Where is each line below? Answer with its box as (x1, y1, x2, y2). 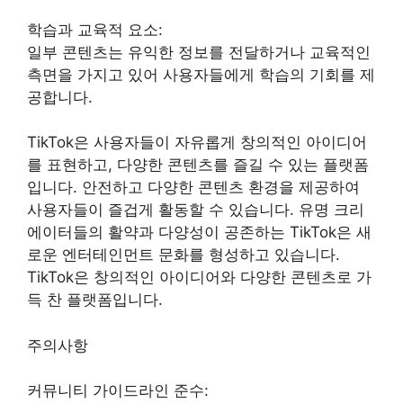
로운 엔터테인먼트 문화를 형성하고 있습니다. (27, 246, 340, 264)
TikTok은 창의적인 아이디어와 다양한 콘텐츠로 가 (27, 268, 372, 287)
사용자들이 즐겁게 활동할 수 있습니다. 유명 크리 (27, 201, 364, 219)
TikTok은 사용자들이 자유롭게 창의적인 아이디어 (27, 133, 367, 152)
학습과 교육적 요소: (27, 21, 163, 40)
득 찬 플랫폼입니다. (27, 291, 163, 309)
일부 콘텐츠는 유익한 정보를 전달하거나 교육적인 (27, 43, 371, 62)
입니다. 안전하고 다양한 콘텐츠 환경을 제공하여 (27, 178, 360, 197)
